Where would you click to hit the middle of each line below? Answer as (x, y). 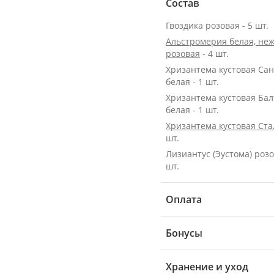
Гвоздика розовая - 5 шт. (217, 25)
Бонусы (184, 233)
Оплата (184, 199)
